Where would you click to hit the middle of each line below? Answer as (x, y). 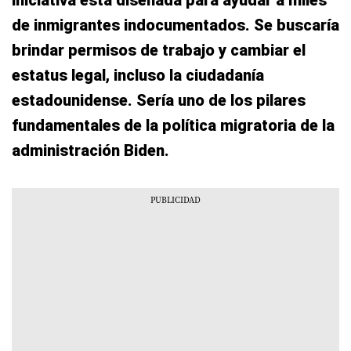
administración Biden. (90, 151)
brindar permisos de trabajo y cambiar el (159, 51)
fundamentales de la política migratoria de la (173, 126)
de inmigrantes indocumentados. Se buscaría (175, 25)
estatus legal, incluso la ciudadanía (138, 76)
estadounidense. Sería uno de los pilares (159, 101)
